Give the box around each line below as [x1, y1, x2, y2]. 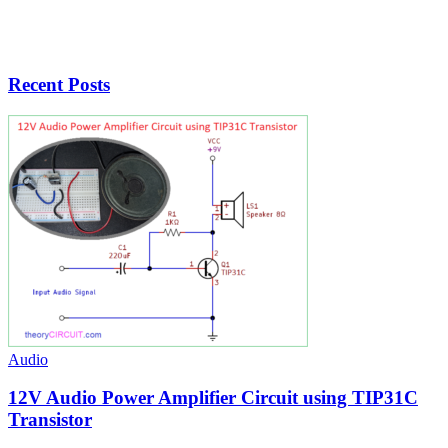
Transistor [8, 409, 92, 431]
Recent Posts [8, 74, 110, 96]
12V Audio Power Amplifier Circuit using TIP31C [8, 387, 418, 409]
